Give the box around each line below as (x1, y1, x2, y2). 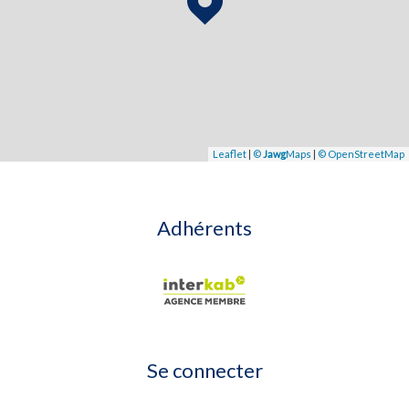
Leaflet (213, 148, 246, 160)
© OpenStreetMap (318, 148, 404, 160)
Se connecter (146, 358, 263, 383)
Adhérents (157, 215, 252, 240)
